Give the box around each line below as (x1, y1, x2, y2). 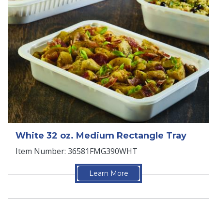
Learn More (89, 169, 128, 178)
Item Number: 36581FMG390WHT (15, 145, 138, 156)
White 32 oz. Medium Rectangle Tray (15, 130, 186, 141)
